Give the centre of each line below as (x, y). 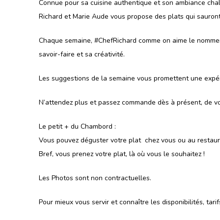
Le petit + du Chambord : (77, 126)
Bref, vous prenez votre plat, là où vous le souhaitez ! (122, 154)
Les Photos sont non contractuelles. (95, 178)
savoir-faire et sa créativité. (82, 54)
